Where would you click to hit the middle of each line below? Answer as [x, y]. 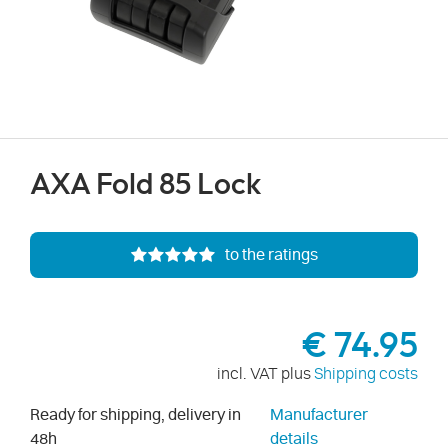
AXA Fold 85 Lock [145, 185]
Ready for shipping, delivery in [135, 415]
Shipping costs [366, 374]
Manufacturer [318, 415]
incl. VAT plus [265, 374]
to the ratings [271, 255]
